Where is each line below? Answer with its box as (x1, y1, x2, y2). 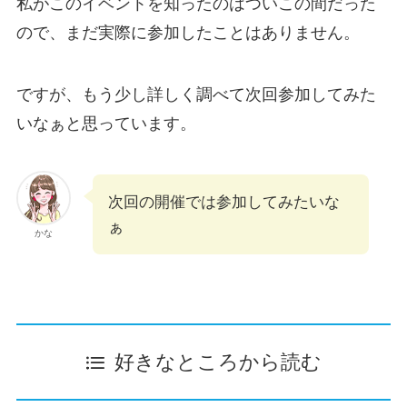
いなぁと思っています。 (15, 114, 196, 134)
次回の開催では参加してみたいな (107, 194, 340, 211)
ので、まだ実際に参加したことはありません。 (15, 24, 360, 43)
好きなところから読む (114, 352, 323, 374)
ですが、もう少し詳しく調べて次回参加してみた (15, 85, 376, 104)
